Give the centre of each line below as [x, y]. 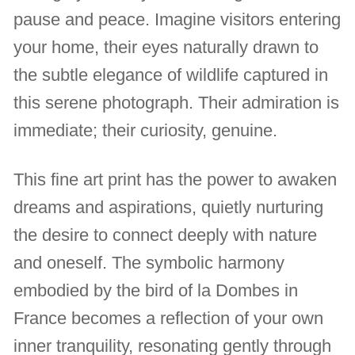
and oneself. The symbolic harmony [149, 263]
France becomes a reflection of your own [169, 319]
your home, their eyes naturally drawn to [166, 48]
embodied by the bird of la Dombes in [156, 291]
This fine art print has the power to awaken [176, 180]
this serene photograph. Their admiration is [177, 103]
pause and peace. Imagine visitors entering [177, 20]
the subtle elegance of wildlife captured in [171, 75]
